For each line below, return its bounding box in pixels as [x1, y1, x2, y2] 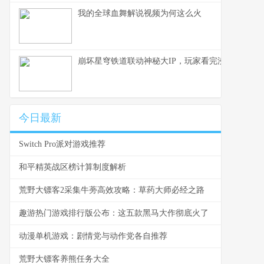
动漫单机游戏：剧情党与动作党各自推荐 [19, 232, 167, 240]
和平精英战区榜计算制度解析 [19, 163, 126, 171]
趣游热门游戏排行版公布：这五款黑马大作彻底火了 [19, 209, 209, 217]
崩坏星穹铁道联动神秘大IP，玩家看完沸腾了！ [78, 57, 250, 65]
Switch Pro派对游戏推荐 [19, 140, 105, 148]
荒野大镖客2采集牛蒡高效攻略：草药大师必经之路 [19, 186, 204, 194]
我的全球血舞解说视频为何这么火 [78, 9, 202, 18]
